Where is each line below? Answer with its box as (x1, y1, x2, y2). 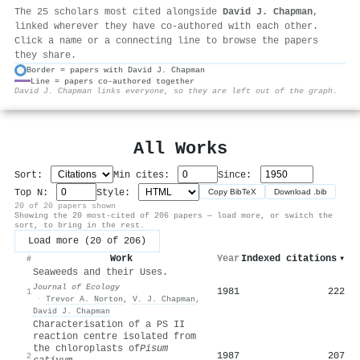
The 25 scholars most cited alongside (14, 6, 223, 18)
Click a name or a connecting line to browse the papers (14, 35, 318, 47)
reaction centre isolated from (33, 330, 196, 342)
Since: (218, 169, 258, 181)
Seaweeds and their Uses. (33, 266, 168, 278)
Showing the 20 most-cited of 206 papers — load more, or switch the (14, 210, 333, 220)
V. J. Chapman (133, 293, 195, 304)
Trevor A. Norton (46, 293, 123, 304)
